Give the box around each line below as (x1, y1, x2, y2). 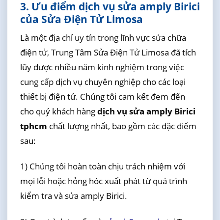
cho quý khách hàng (20, 106, 97, 117)
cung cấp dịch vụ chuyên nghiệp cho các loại (20, 76, 186, 88)
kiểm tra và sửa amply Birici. (20, 190, 127, 202)
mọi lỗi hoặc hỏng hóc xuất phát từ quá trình (20, 175, 187, 187)
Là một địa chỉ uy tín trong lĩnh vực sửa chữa (20, 32, 186, 44)
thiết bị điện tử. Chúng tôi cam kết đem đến (20, 91, 185, 103)
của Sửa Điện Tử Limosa (20, 12, 143, 26)
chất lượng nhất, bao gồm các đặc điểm (47, 120, 196, 132)
